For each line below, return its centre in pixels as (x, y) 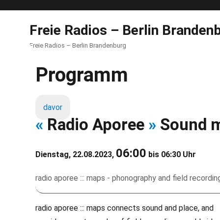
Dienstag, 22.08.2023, (76, 154)
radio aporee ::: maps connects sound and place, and (124, 208)
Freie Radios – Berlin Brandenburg (78, 45)
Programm (82, 75)
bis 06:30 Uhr (171, 154)
